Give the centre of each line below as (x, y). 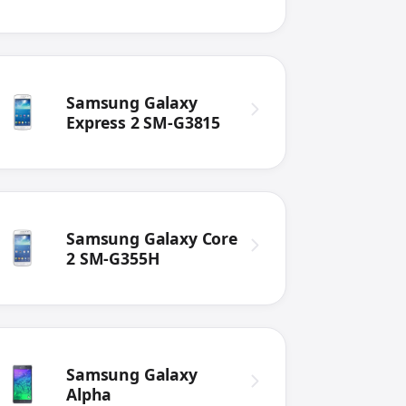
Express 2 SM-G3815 (144, 123)
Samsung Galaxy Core (152, 239)
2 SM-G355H (113, 259)
